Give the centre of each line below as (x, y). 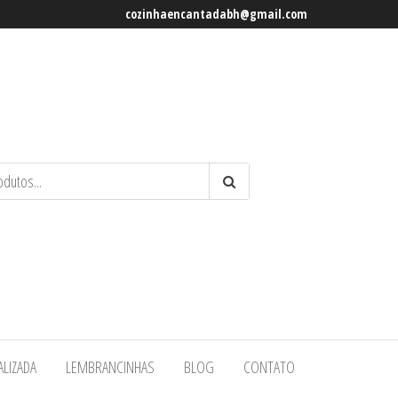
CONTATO (269, 367)
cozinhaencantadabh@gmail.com (216, 14)
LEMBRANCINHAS (110, 367)
